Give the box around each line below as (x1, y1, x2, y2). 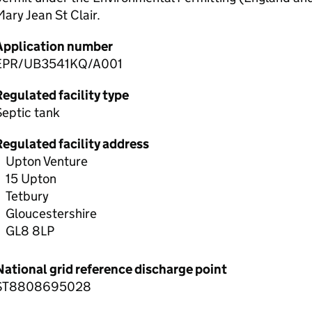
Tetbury (5, 188, 49, 204)
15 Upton (5, 171, 56, 187)
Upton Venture (5, 153, 88, 169)
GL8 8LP (5, 223, 54, 239)
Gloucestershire (5, 205, 97, 221)
